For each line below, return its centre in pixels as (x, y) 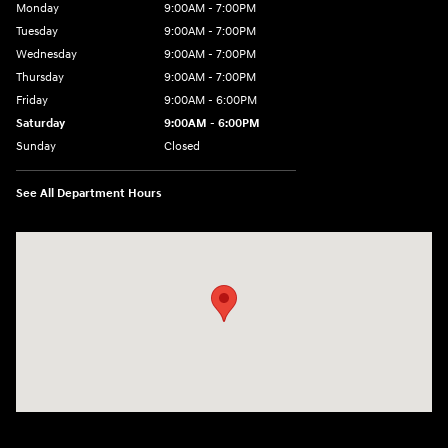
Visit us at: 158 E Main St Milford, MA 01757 (144, 243)
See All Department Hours (89, 194)
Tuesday (37, 32)
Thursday (40, 78)
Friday (32, 101)
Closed (182, 147)
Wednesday (46, 55)
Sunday (36, 147)
